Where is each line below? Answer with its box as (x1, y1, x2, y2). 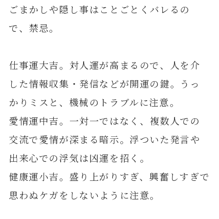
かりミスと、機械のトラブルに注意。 (8, 95, 180, 109)
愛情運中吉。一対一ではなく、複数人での (8, 113, 200, 127)
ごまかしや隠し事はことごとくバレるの (8, 2, 190, 16)
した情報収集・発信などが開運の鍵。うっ (8, 76, 200, 90)
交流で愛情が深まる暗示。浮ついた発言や (8, 132, 200, 146)
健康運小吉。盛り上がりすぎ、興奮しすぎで (8, 169, 210, 183)
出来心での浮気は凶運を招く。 (8, 151, 150, 164)
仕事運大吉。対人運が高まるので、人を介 (8, 58, 200, 71)
